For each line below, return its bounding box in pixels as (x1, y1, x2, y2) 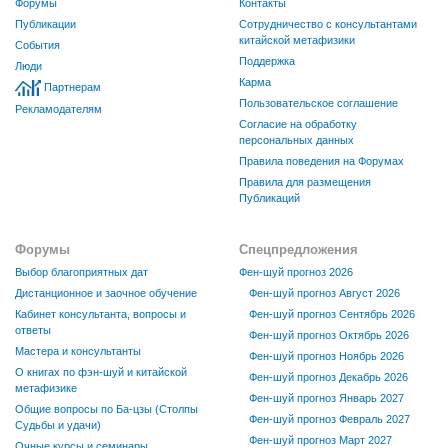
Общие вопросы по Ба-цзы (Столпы (15, 403, 198, 416)
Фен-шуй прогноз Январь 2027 (249, 392, 404, 405)
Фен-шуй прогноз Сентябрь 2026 (249, 308, 415, 321)
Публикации (15, 18, 76, 31)
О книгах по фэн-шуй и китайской (15, 366, 187, 379)
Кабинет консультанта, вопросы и (15, 308, 186, 321)
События (15, 39, 60, 52)
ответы (15, 324, 51, 337)
